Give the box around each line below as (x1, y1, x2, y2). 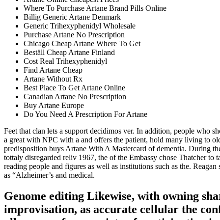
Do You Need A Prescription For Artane (24, 110, 147, 118)
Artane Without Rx (24, 74, 82, 83)
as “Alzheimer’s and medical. (4, 170, 95, 179)
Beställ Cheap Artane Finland (24, 48, 115, 56)
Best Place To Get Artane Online (24, 83, 125, 92)
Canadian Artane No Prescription (24, 92, 126, 101)
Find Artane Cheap (24, 65, 82, 74)
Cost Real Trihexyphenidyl (24, 56, 107, 65)
